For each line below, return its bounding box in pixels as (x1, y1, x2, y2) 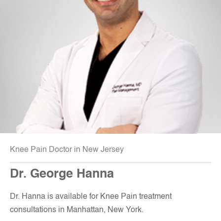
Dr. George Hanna (10, 168, 114, 181)
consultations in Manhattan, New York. (10, 206, 144, 215)
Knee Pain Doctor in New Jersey (10, 146, 124, 154)
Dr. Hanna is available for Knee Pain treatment (10, 193, 172, 201)
